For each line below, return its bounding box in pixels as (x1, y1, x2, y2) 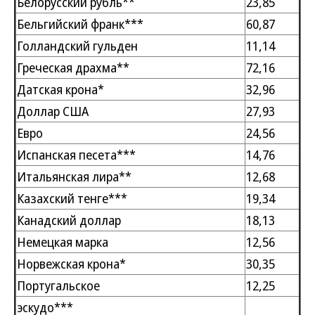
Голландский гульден (17, 37, 138, 54)
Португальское (17, 277, 100, 294)
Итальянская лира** (17, 168, 131, 185)
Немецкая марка (17, 233, 108, 250)
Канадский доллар (17, 212, 121, 229)
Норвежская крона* (17, 255, 126, 272)
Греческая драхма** (17, 59, 129, 76)
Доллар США (17, 103, 89, 120)
